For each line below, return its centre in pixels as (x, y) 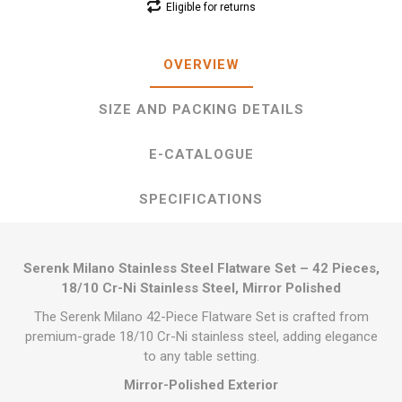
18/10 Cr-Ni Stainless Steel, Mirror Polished (201, 288)
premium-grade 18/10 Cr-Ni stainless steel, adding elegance (201, 337)
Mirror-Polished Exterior (201, 385)
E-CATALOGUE (201, 155)
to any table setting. (201, 357)
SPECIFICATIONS (201, 200)
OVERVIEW (201, 65)
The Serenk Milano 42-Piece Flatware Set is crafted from (201, 317)
